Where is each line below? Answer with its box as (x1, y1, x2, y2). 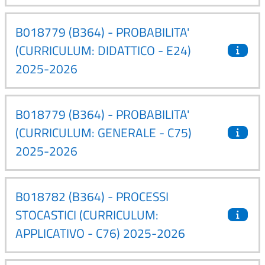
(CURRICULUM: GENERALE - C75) (15, 122, 192, 142)
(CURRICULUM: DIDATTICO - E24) (15, 40, 191, 60)
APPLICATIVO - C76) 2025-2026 (15, 223, 185, 243)
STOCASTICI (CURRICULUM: (15, 205, 159, 224)
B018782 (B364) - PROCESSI (15, 186, 169, 206)
